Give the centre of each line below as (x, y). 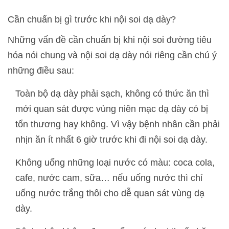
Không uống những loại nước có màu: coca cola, (115, 162)
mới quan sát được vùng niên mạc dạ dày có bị (112, 109)
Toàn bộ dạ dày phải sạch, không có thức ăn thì (112, 93)
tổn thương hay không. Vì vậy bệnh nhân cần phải (118, 124)
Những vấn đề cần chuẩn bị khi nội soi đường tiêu (110, 40)
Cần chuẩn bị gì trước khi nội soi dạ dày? (92, 19)
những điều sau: (41, 70)
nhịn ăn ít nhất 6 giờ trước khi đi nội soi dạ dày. (111, 139)
